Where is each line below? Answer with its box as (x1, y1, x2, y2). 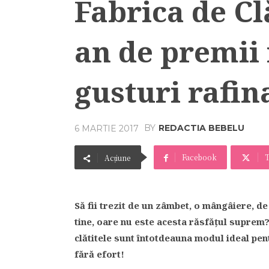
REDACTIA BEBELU (159, 122, 244, 134)
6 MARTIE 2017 (74, 122, 139, 134)
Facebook (182, 152, 217, 162)
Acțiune (104, 153, 130, 163)
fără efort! (74, 248, 124, 260)
